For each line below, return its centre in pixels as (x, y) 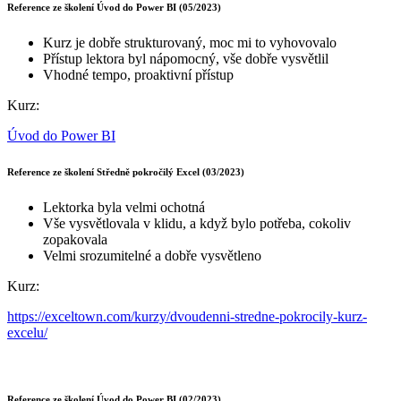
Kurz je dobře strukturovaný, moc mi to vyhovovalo (190, 42)
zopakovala (75, 239)
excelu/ (27, 332)
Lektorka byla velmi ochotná (124, 207)
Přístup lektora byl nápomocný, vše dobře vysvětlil (186, 58)
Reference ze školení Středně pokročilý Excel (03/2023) (126, 171)
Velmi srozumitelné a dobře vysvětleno (152, 255)
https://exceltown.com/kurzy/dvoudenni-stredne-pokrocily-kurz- (187, 316)
